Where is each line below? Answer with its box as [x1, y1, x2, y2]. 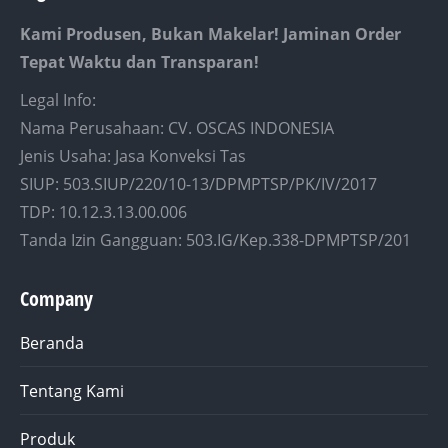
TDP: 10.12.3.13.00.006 [20, 201, 187, 224]
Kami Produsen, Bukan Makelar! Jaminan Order [20, 23, 401, 46]
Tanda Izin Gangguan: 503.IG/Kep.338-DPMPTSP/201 [20, 229, 411, 252]
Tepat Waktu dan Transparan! [20, 51, 259, 74]
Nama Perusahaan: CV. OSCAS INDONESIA [20, 117, 334, 140]
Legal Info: [20, 89, 96, 112]
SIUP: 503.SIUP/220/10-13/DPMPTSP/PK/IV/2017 [20, 173, 377, 196]
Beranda [20, 332, 84, 355]
